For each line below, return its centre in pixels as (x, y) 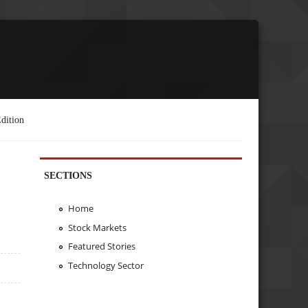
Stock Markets (97, 227)
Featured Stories (101, 246)
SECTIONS (68, 175)
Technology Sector (106, 266)
